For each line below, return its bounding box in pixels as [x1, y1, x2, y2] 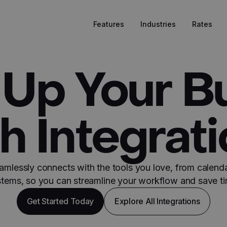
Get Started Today [26, 196, 94, 206]
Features [93, 19, 124, 28]
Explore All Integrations [115, 196, 200, 206]
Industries [140, 19, 176, 28]
